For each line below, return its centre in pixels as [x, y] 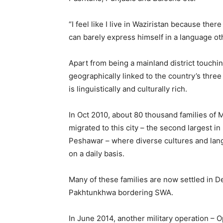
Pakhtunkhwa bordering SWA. [121, 192]
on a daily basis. [97, 154]
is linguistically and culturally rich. [128, 89]
